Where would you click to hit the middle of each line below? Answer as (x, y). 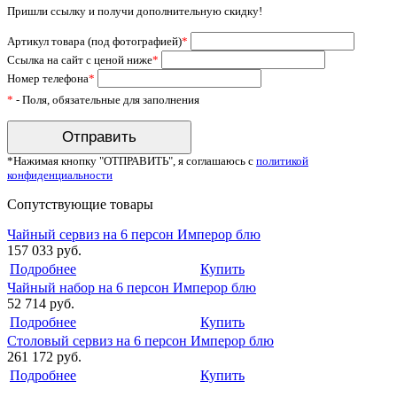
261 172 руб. (44, 357)
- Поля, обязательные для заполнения (106, 100)
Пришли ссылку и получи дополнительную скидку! (135, 12)
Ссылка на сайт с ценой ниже (80, 60)
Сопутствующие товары (80, 205)
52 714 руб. (41, 304)
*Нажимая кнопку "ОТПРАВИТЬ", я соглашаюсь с (132, 161)
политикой (282, 161)
